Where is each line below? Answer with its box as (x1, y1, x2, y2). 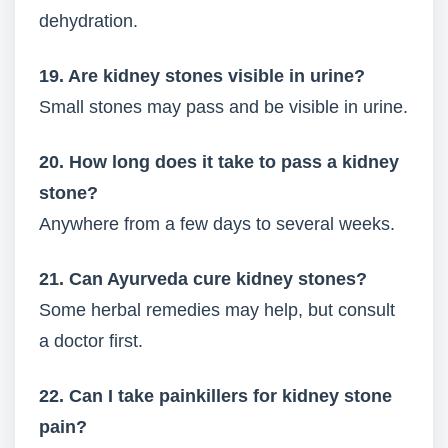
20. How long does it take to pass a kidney (39, 152, 399, 172)
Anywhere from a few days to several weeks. (39, 214, 395, 234)
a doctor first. (39, 331, 143, 351)
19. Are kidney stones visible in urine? (39, 66, 365, 86)
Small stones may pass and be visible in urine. (39, 97, 408, 117)
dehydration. (39, 11, 138, 31)
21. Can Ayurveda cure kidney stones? (39, 269, 367, 289)
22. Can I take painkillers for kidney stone (39, 386, 392, 406)
